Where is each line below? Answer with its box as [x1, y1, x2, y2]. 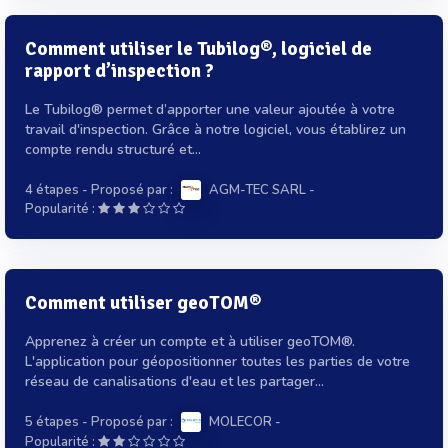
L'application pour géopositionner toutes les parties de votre [25, 352, 410, 372]
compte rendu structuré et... [25, 140, 201, 160]
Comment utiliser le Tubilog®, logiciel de [25, 37, 372, 62]
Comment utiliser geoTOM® [25, 291, 261, 316]
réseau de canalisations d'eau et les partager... [25, 372, 324, 392]
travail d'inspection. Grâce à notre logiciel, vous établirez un [25, 120, 406, 140]
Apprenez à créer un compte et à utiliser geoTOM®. [25, 332, 355, 352]
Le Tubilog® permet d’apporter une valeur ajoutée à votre [25, 100, 395, 120]
